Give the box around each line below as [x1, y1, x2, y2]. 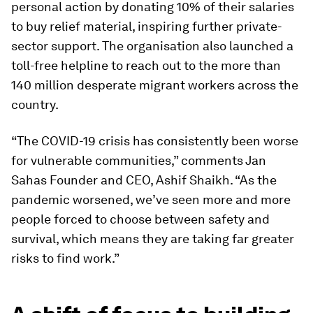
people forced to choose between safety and [11, 212, 270, 226]
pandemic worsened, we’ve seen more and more [11, 192, 291, 207]
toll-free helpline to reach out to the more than [11, 58, 281, 73]
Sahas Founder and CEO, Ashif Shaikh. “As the [11, 173, 277, 187]
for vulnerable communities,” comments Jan [11, 153, 266, 168]
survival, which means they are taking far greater [11, 231, 294, 246]
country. [11, 97, 59, 112]
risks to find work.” [11, 251, 119, 265]
